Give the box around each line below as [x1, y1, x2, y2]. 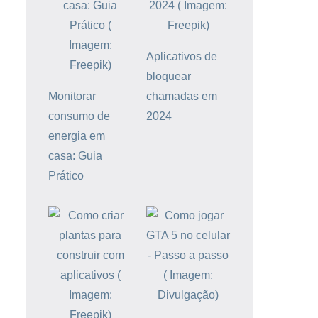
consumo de [48, 110, 110, 123]
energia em [48, 130, 105, 143]
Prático [48, 170, 84, 182]
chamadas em [146, 90, 217, 103]
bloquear [146, 70, 191, 83]
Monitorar [48, 90, 96, 103]
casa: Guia [48, 150, 102, 163]
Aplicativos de [146, 50, 217, 63]
